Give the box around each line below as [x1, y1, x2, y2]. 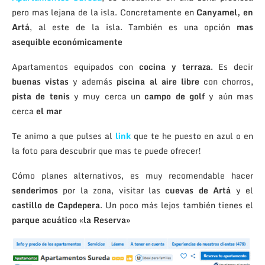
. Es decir [210, 59, 254, 73]
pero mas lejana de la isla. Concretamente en [12, 5, 197, 19]
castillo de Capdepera [12, 198, 100, 212]
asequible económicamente [12, 34, 122, 49]
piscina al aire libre [117, 74, 199, 88]
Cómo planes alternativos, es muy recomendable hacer [12, 168, 253, 182]
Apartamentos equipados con [12, 59, 140, 73]
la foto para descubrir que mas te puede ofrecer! [12, 143, 201, 157]
